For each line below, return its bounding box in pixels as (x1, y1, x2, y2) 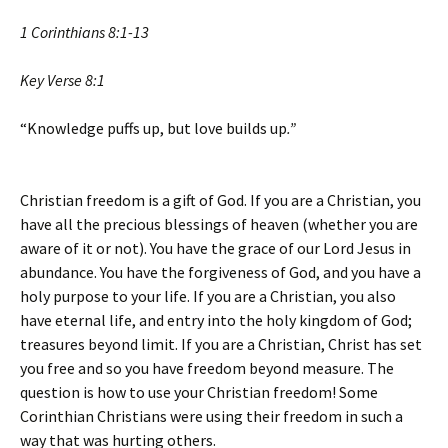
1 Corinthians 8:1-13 (20, 22, 149, 42)
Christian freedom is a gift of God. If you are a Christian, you (20, 190, 421, 210)
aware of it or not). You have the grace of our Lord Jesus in (20, 238, 411, 258)
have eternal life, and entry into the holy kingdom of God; (20, 310, 412, 330)
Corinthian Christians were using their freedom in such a (20, 406, 403, 426)
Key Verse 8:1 (20, 70, 105, 90)
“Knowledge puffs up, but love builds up (20, 118, 287, 138)
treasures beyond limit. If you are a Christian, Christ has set (20, 334, 422, 354)
